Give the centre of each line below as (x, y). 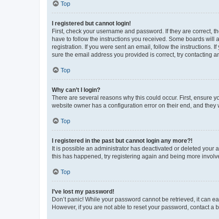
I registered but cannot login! (91, 23)
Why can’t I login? (76, 90)
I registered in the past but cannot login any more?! (122, 141)
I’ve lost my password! (83, 191)
